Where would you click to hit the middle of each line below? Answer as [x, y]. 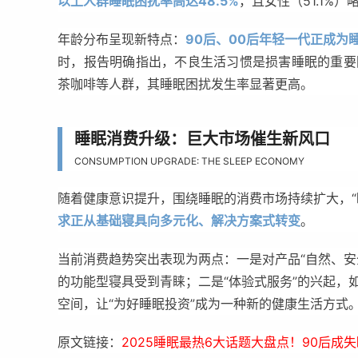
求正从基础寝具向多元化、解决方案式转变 [179, 221]
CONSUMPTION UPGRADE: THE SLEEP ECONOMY [189, 161]
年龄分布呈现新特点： [121, 39]
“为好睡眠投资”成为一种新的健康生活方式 [229, 304]
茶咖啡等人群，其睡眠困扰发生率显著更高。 [185, 84]
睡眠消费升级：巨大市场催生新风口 [202, 138]
